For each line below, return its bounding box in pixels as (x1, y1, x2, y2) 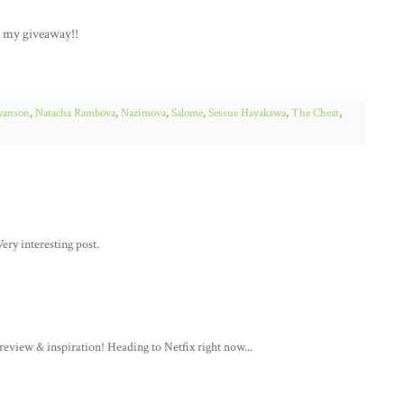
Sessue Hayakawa (208, 106, 286, 121)
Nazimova (121, 106, 166, 121)
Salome (171, 106, 203, 121)
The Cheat (291, 106, 339, 121)
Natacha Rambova (35, 106, 115, 121)
